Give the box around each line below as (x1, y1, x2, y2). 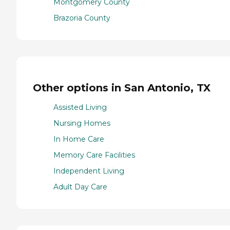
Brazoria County (53, 13, 110, 23)
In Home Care (53, 135, 104, 144)
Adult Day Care (53, 182, 107, 192)
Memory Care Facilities (53, 150, 135, 160)
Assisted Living (53, 103, 107, 112)
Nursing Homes (53, 119, 110, 128)
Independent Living (53, 166, 124, 176)
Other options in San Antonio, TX (33, 81, 210, 94)
